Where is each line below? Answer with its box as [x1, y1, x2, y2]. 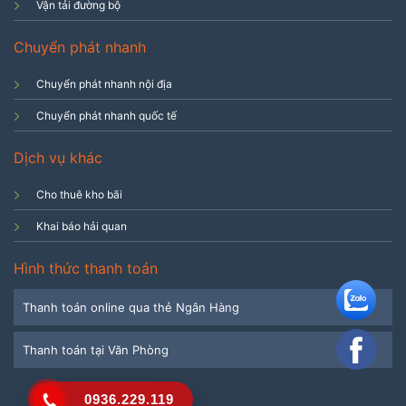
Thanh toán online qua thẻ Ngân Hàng [23, 299, 239, 314]
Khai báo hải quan [36, 218, 127, 233]
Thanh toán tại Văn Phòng [23, 342, 169, 357]
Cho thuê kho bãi [36, 187, 122, 201]
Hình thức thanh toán [14, 258, 158, 277]
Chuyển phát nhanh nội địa [36, 76, 172, 91]
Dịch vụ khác [14, 148, 102, 167]
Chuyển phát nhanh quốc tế [36, 108, 177, 122]
